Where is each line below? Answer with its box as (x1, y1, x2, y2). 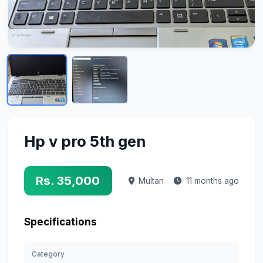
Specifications (23, 216, 97, 228)
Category (32, 249, 65, 259)
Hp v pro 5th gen (23, 131, 146, 150)
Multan (138, 176, 164, 186)
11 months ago (186, 176, 240, 186)
